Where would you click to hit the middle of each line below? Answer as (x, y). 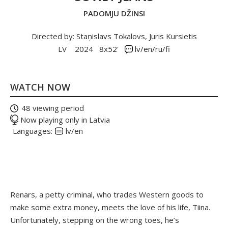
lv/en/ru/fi (151, 49)
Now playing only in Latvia (64, 119)
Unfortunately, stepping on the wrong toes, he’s (95, 220)
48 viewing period (53, 108)
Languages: (33, 131)
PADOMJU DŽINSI (114, 13)
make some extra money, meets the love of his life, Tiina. (110, 207)
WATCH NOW (40, 87)
